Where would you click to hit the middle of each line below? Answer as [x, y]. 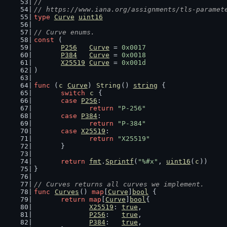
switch [73, 93]
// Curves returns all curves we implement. [119, 184]
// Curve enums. [64, 32]
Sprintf [120, 161]
